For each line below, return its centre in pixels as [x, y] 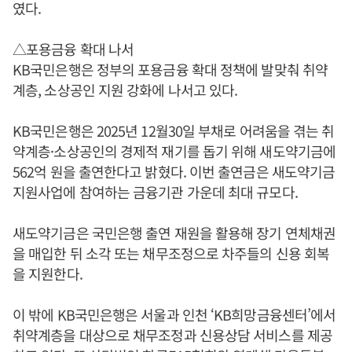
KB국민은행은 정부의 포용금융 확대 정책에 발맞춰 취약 [170, 69]
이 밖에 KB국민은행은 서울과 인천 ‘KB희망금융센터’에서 [174, 314]
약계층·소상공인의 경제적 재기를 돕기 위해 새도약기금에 [174, 151]
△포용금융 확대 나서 [73, 49]
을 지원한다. [48, 273]
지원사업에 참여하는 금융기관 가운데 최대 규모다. [155, 192]
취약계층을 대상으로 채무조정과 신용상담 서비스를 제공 [172, 335]
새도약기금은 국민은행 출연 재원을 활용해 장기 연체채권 [174, 233]
